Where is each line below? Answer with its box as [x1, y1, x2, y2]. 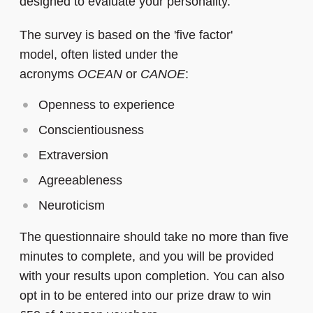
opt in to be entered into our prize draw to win [20, 289, 271, 303]
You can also [213, 269, 284, 284]
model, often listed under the [20, 48, 178, 62]
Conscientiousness [38, 123, 144, 138]
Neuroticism [38, 198, 105, 213]
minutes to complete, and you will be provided [20, 249, 274, 264]
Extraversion [38, 148, 108, 163]
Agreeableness [38, 173, 122, 188]
